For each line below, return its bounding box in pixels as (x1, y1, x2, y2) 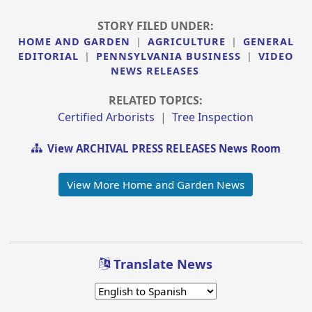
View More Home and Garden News (67, 178, 245, 192)
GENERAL (242, 34, 294, 48)
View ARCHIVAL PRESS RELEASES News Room (41, 141, 281, 156)
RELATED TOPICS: (109, 92, 203, 108)
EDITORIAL (18, 49, 79, 63)
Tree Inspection (172, 109, 254, 125)
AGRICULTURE (147, 34, 226, 48)
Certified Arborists (58, 109, 155, 125)
